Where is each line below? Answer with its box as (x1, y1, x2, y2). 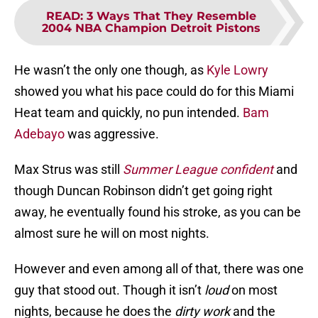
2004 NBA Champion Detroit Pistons (42, 21, 261, 35)
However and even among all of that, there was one (14, 261, 304, 277)
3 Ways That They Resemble (87, 9, 256, 23)
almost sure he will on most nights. (14, 226, 209, 241)
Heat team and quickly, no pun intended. (14, 105, 243, 121)
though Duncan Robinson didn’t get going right (14, 183, 273, 199)
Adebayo (14, 126, 65, 142)
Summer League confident (123, 162, 273, 177)
